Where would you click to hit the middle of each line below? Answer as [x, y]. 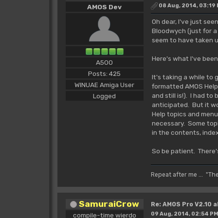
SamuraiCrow [109, 203]
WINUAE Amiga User [105, 84]
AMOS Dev [105, 7]
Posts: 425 [105, 73]
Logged [105, 96]
